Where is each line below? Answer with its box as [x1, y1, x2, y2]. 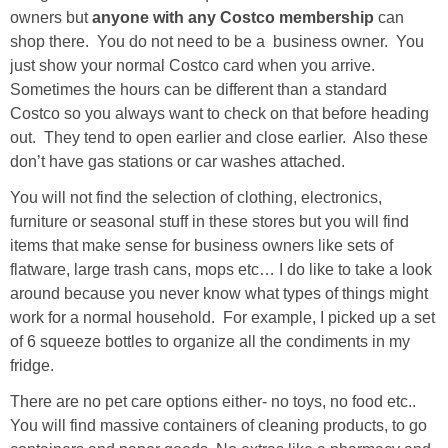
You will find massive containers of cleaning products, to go [10, 417, 427, 435]
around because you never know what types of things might [10, 285, 428, 303]
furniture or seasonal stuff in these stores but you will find [10, 213, 409, 231]
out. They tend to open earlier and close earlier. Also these [10, 129, 428, 147]
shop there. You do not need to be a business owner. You [10, 33, 424, 51]
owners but [10, 9, 92, 27]
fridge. [10, 357, 54, 375]
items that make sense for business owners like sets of [10, 237, 393, 255]
